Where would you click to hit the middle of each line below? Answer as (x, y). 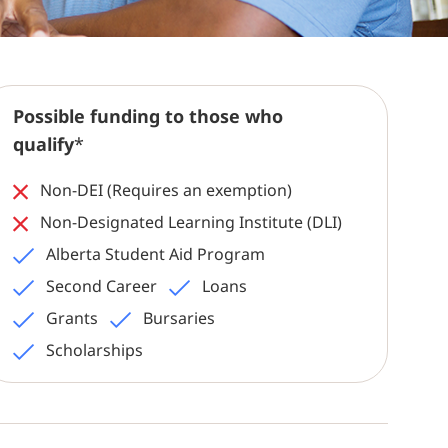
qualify (43, 144)
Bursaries (176, 318)
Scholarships (92, 350)
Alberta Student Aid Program (153, 254)
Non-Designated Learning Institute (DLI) (188, 222)
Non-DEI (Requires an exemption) (163, 190)
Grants (69, 318)
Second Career (99, 286)
